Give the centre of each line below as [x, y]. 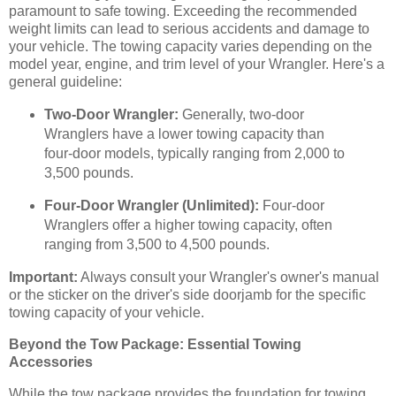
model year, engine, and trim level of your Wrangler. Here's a [197, 64]
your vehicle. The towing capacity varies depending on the [190, 46]
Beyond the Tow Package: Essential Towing [155, 345]
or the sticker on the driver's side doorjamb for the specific [187, 295]
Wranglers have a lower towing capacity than [184, 133]
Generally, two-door [241, 114]
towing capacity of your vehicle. [107, 313]
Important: [43, 278]
